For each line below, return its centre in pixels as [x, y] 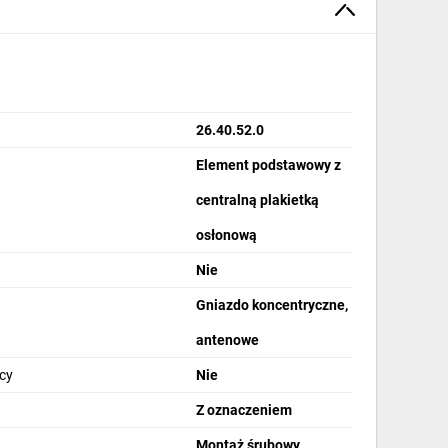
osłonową [227, 235]
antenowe [228, 340]
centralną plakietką [258, 200]
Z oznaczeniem [244, 410]
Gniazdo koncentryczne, [272, 305]
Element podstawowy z [269, 165]
